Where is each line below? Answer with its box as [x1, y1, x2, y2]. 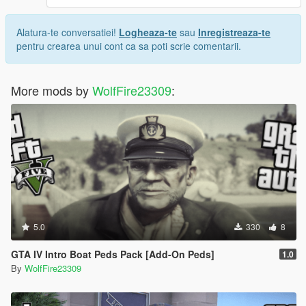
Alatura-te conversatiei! [16, 25, 119, 39]
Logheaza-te [119, 25, 177, 39]
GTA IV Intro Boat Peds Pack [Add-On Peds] [11, 247, 214, 261]
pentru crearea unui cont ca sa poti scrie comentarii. [16, 38, 241, 53]
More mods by [11, 81, 92, 99]
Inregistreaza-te [198, 25, 270, 39]
